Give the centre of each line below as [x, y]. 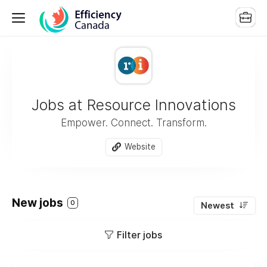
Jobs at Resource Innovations [133, 105]
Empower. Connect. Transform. [133, 123]
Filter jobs [139, 235]
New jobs [39, 203]
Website [140, 147]
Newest [218, 205]
